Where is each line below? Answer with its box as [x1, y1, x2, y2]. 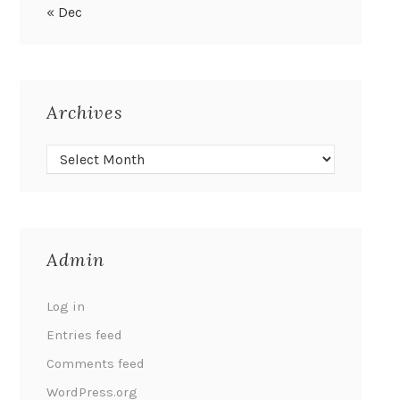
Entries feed [46, 327, 123, 344]
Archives [46, 100, 124, 123]
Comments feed [46, 355, 146, 372]
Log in [46, 298, 86, 315]
